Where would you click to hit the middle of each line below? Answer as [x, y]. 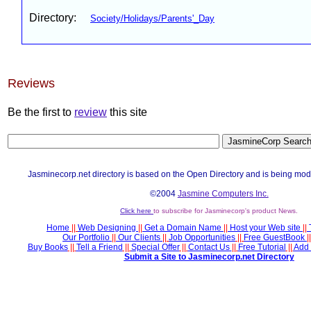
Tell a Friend [99, 247]
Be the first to [41, 112]
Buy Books [48, 247]
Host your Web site [265, 228]
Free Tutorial [262, 247]
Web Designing [107, 228]
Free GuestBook [274, 237]
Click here [137, 211]
